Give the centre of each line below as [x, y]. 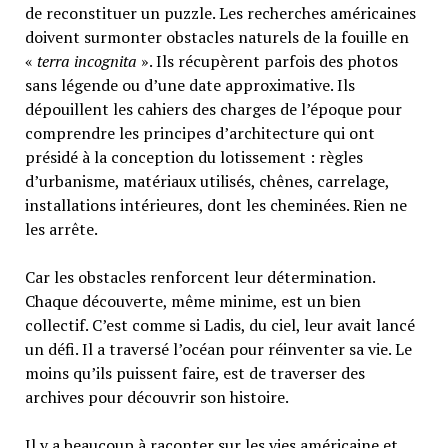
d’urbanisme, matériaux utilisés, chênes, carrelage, [206, 180]
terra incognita [88, 60]
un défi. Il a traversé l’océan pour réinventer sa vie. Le [218, 348]
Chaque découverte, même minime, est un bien [192, 300]
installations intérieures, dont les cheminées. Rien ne [215, 204]
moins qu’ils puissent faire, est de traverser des [194, 372]
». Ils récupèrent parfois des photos [269, 60]
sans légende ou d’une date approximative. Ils [189, 84]
